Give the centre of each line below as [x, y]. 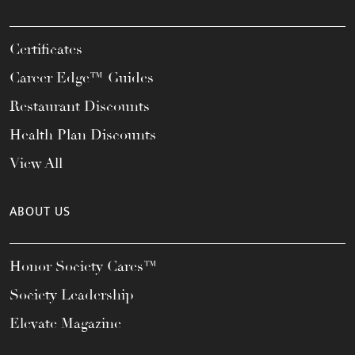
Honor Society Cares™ [84, 266]
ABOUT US [40, 212]
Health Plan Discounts [83, 134]
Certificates [46, 49]
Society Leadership [72, 294]
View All [36, 163]
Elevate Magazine [65, 323]
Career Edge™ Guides [82, 77]
